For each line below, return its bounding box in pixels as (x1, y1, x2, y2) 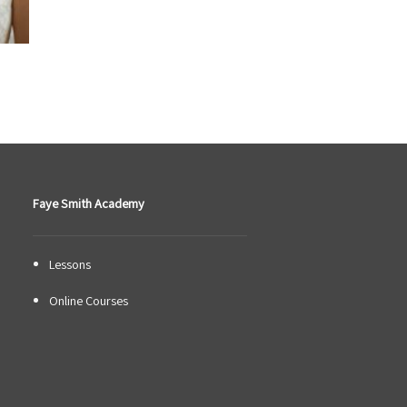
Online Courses (49, 292, 129, 310)
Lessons (49, 254, 92, 273)
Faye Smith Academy (32, 194, 144, 213)
